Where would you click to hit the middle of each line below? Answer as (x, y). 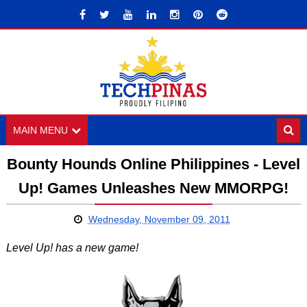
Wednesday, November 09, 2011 (159, 219)
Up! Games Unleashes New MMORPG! (153, 188)
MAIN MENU (40, 130)
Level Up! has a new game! (72, 248)
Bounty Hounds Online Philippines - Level (153, 164)
